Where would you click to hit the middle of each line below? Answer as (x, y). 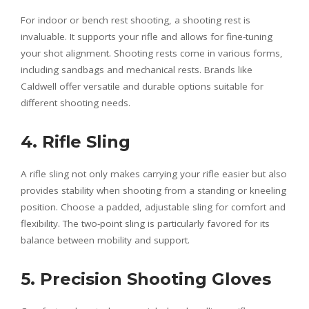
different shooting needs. (76, 102)
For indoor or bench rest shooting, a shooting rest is (136, 20)
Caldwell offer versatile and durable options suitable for (142, 86)
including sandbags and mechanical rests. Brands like (137, 69)
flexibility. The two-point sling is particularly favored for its (145, 223)
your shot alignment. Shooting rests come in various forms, (152, 53)
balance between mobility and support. (105, 240)
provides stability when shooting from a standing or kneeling (153, 190)
